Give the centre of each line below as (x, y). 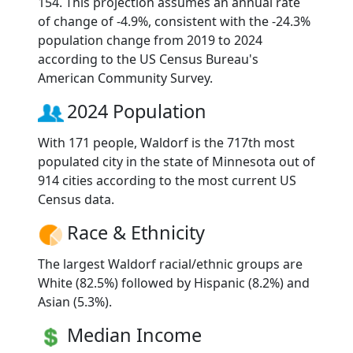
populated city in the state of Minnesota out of (176, 161)
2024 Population (137, 111)
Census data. (76, 199)
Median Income (134, 334)
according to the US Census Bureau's (148, 59)
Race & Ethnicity (136, 232)
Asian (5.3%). (75, 301)
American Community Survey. (125, 78)
